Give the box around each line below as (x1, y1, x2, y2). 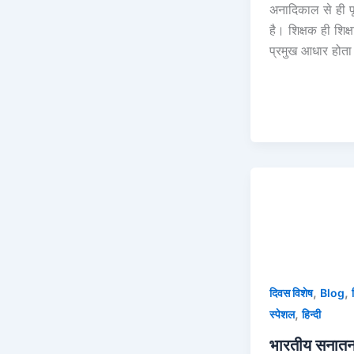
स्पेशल (269, 307, 295, 321)
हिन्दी (302, 307, 321, 321)
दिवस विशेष (269, 285, 313, 299)
